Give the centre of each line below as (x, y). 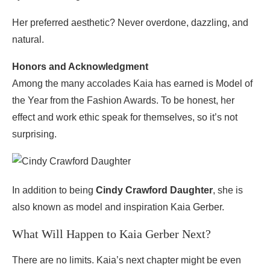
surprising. (34, 134)
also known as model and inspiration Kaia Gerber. (118, 207)
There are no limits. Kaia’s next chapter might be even (127, 260)
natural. (28, 39)
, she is (228, 190)
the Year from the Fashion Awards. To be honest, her (123, 100)
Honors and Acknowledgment (80, 67)
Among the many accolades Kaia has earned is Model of (132, 83)
